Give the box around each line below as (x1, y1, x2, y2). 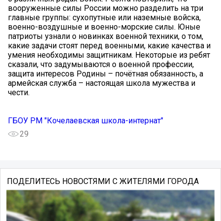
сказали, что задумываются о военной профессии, (8, 60, 194, 70)
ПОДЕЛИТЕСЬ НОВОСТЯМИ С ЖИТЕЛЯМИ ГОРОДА (6, 177, 199, 186)
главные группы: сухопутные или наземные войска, (8, 13, 201, 23)
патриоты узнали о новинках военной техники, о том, (8, 32, 203, 41)
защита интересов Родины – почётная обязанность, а (8, 69, 203, 79)
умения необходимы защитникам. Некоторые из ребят (8, 50, 210, 60)
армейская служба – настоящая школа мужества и (8, 78, 195, 88)
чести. (8, 88, 30, 98)
